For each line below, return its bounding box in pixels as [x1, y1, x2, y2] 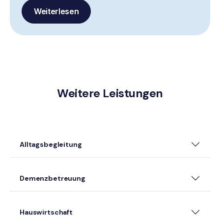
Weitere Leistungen [57, 86, 163, 101]
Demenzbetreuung [20, 174, 85, 183]
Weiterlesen [34, 6, 79, 17]
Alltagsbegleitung [20, 140, 82, 149]
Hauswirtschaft [20, 208, 73, 217]
